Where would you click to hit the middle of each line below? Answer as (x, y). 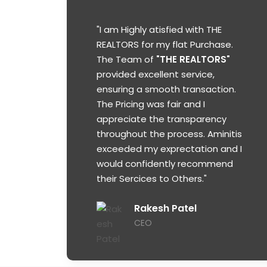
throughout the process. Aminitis (169, 134)
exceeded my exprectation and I (169, 149)
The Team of (126, 60)
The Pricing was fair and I (151, 104)
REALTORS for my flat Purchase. (165, 45)
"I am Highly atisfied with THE (159, 30)
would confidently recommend (165, 164)
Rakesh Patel (165, 209)
